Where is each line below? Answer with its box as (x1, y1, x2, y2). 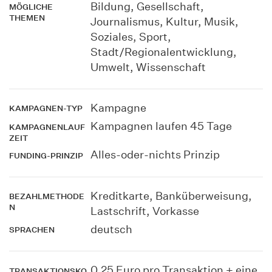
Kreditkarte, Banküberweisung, (90, 189, 252, 202)
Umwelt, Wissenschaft (90, 60, 206, 73)
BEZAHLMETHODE (9, 191, 84, 202)
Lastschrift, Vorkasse (90, 204, 199, 217)
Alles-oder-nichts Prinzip (90, 148, 220, 161)
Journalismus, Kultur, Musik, (90, 15, 239, 28)
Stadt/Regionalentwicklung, (90, 45, 237, 58)
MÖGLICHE (9, 2, 53, 13)
